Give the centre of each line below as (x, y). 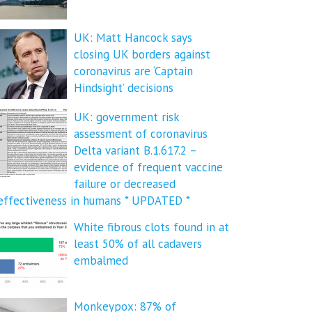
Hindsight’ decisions (124, 88)
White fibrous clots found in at (151, 227)
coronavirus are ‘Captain (133, 71)
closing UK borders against (142, 54)
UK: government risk (126, 117)
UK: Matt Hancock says (133, 38)
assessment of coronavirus (141, 134)
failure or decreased (125, 184)
